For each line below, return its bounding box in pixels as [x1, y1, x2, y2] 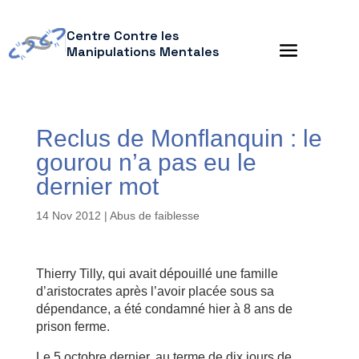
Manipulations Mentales [66, 43, 220, 60]
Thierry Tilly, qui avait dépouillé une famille [35, 267, 278, 280]
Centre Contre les [66, 27, 179, 44]
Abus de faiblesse [109, 209, 200, 222]
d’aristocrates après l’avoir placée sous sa [35, 284, 274, 298]
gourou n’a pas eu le [35, 149, 256, 175]
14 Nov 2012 [35, 209, 101, 222]
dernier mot [35, 173, 159, 200]
